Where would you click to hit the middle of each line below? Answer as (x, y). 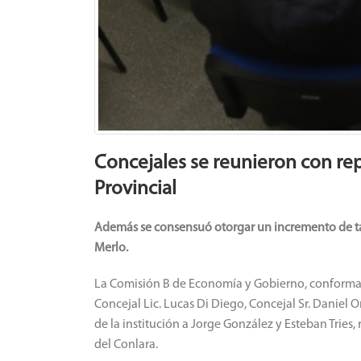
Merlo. (111, 248)
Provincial (135, 189)
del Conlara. (126, 344)
